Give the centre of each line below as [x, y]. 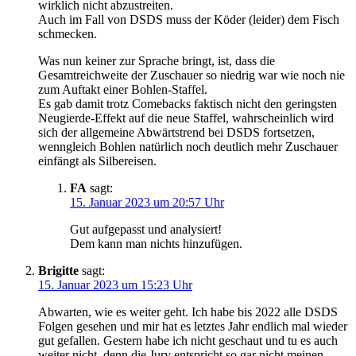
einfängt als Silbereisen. [97, 161]
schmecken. [68, 33]
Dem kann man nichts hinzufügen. [156, 243]
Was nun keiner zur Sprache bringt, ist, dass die [157, 60]
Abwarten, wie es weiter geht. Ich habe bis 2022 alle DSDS [188, 311]
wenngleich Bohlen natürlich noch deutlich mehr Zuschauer [188, 146]
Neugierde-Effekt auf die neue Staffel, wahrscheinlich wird [186, 118]
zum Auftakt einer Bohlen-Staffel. [123, 89]
